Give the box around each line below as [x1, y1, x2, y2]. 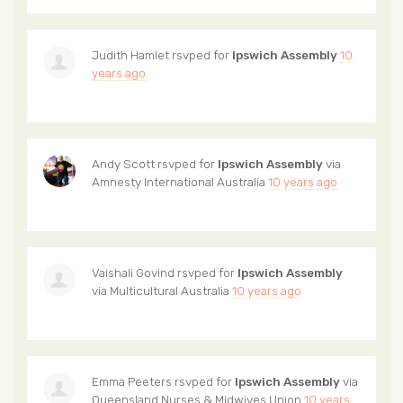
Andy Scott [92, 156, 155, 171]
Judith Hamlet [92, 47, 169, 62]
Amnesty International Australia [92, 174, 265, 189]
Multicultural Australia [110, 282, 229, 298]
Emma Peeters [92, 373, 172, 389]
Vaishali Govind [92, 264, 175, 280]
